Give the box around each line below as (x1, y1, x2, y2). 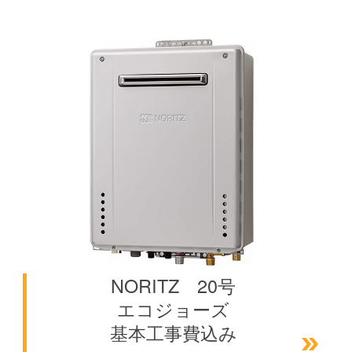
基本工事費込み (109, 319, 237, 346)
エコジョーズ (117, 295, 230, 323)
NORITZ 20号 (111, 272, 236, 299)
